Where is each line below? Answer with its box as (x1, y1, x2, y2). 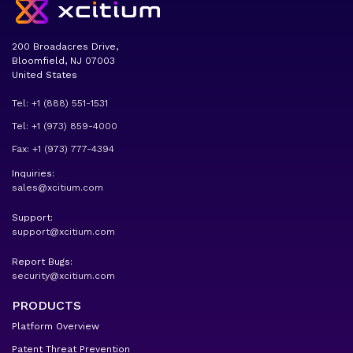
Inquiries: (12, 168, 54, 180)
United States (12, 69, 77, 81)
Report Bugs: (12, 256, 72, 268)
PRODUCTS (12, 298, 81, 314)
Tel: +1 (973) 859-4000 (12, 121, 117, 132)
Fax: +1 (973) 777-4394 (12, 143, 114, 155)
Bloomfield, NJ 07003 (12, 55, 115, 67)
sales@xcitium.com (12, 182, 103, 194)
